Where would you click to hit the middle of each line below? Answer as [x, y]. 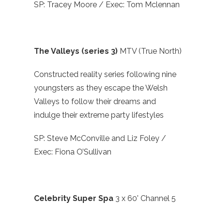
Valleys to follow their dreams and [95, 102]
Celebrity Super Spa [75, 199]
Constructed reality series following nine [105, 75]
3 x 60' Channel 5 [146, 199]
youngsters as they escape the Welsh [101, 88]
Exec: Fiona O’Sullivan [73, 152]
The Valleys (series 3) [77, 51]
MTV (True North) [151, 51]
